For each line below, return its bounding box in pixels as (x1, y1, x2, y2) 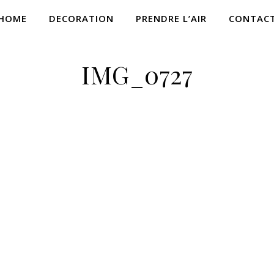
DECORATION (49, 12, 114, 24)
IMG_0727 (81, 58, 193, 91)
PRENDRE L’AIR (136, 12, 207, 24)
